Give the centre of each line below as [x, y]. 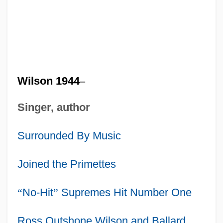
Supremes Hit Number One [125, 192]
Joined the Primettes [66, 164]
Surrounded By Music [69, 135]
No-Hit [38, 192]
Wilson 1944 [48, 81]
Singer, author [54, 107]
